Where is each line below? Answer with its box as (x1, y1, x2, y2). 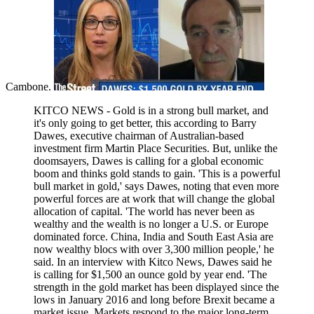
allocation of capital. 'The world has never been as (34, 205, 254, 217)
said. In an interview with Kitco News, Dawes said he (34, 255, 272, 268)
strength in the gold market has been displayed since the (34, 280, 279, 293)
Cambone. (6, 80, 54, 93)
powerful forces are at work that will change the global (34, 192, 275, 205)
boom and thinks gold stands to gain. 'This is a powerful (34, 167, 280, 179)
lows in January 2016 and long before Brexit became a (34, 293, 275, 306)
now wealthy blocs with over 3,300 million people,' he (34, 243, 274, 255)
